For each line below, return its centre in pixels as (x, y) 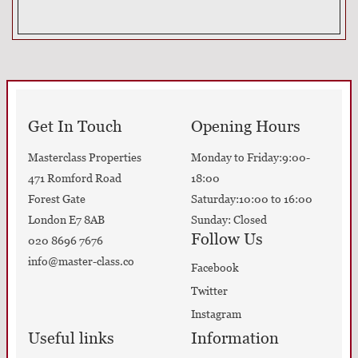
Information (235, 338)
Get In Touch (75, 127)
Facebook (215, 268)
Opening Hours (246, 127)
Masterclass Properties (85, 157)
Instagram (216, 314)
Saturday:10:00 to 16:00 (252, 199)
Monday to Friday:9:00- (251, 157)
